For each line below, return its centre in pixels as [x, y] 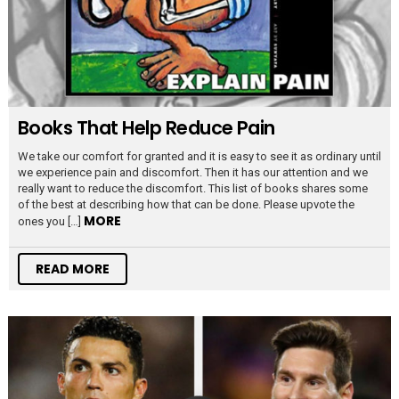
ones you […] [51, 221]
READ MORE [73, 269]
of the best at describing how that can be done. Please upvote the [186, 204]
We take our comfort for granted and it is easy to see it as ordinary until [199, 156]
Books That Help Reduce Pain [147, 127]
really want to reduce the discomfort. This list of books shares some [193, 188]
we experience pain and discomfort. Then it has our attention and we [193, 172]
